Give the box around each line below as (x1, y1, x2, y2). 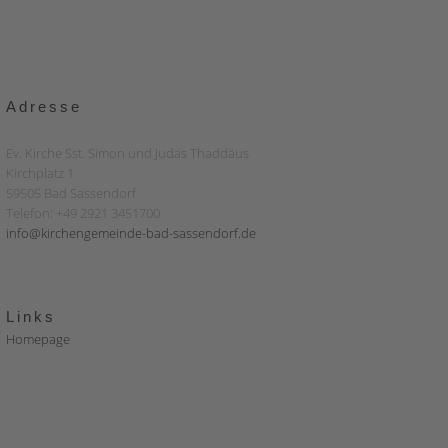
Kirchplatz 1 (6, 164, 74, 182)
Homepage (6, 330, 70, 348)
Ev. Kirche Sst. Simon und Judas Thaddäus (6, 144, 249, 162)
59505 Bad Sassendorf (6, 184, 136, 202)
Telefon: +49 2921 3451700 (6, 204, 160, 222)
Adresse (6, 98, 82, 115)
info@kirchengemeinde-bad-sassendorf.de (6, 224, 256, 242)
